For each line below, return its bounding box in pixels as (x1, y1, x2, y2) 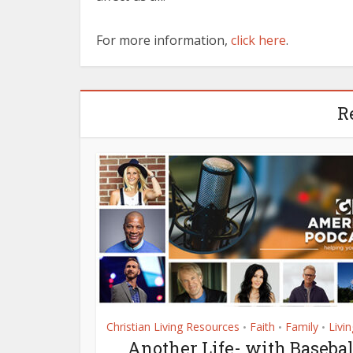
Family (284, 319, 318, 334)
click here (231, 32, 286, 49)
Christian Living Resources (106, 319, 240, 334)
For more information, (96, 32, 231, 49)
